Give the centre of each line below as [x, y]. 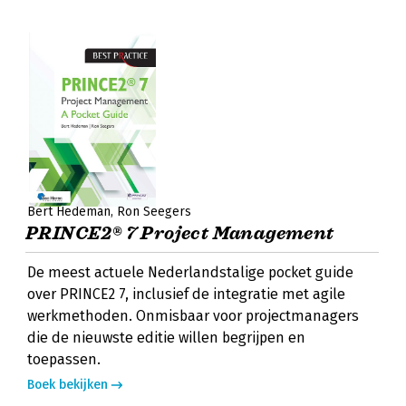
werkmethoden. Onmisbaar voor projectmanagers [193, 316]
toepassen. [64, 359]
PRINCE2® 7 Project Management [180, 233]
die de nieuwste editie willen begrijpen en [166, 338]
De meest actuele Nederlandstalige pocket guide [190, 272]
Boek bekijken [68, 385]
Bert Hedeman [69, 212]
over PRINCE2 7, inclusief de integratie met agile [186, 294]
